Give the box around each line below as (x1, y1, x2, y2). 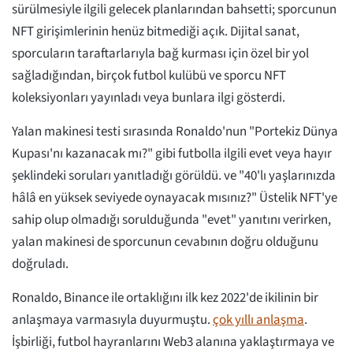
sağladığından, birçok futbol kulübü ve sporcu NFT (12, 66, 286, 86)
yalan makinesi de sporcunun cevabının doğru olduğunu (12, 232, 318, 252)
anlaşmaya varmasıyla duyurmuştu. (12, 310, 213, 330)
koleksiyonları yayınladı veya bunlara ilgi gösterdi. (12, 88, 288, 108)
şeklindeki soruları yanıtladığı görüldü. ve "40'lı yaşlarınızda (12, 166, 336, 186)
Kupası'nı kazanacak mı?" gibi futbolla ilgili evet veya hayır (12, 144, 332, 164)
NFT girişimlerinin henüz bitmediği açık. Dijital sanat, (12, 22, 299, 42)
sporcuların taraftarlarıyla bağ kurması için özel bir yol (12, 44, 309, 64)
